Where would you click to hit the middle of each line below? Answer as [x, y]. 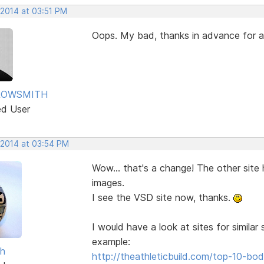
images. [108, 182]
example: [111, 241]
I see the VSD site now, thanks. [162, 197]
